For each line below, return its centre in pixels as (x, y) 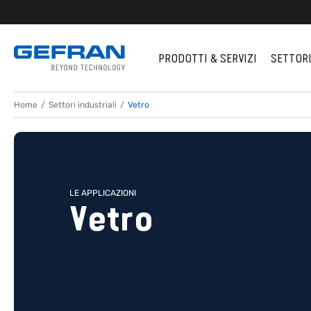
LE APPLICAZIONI (103, 193)
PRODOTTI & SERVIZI (208, 58)
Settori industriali (83, 105)
